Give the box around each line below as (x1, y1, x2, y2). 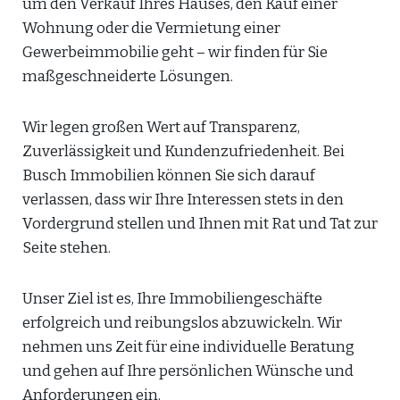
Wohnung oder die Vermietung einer (22, 19, 280, 37)
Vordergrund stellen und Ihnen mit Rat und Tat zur (22, 214, 378, 233)
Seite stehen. (22, 238, 111, 257)
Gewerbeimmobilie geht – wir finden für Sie (22, 43, 328, 62)
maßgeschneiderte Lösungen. (22, 67, 233, 86)
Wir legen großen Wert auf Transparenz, (22, 118, 300, 137)
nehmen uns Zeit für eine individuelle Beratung (22, 337, 354, 356)
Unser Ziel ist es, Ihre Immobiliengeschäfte (22, 289, 322, 308)
